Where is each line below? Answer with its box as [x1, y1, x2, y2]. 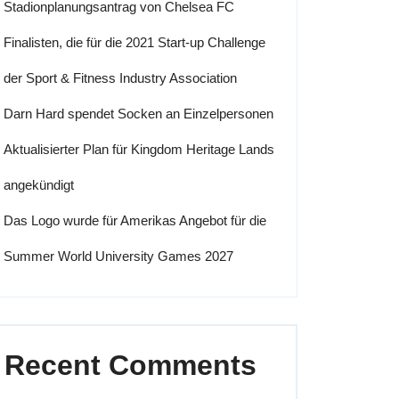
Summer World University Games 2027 [4, 248, 233, 264]
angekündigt [4, 177, 74, 192]
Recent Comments [4, 349, 256, 381]
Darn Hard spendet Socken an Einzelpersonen [4, 106, 273, 121]
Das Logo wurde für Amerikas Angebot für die [4, 213, 266, 228]
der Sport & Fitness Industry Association [4, 70, 237, 85]
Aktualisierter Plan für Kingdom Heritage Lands [4, 142, 274, 157]
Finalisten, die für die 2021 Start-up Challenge [4, 35, 265, 50]
